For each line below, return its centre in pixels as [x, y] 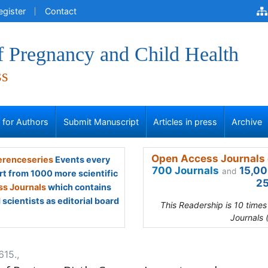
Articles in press [185, 122]
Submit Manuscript [101, 122]
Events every [81, 159]
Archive [247, 122]
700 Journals [185, 170]
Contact [61, 11]
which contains [79, 187]
